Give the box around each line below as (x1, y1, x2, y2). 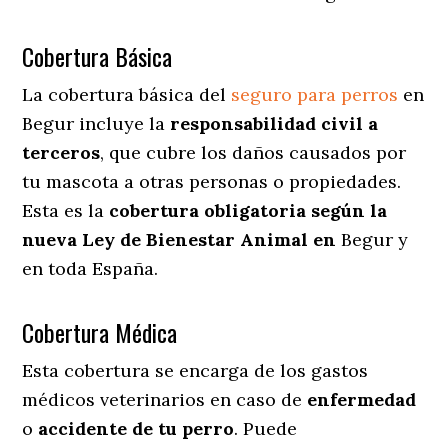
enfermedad (307, 387, 417, 411)
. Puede (234, 416, 298, 440)
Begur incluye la (22, 111, 171, 135)
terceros (22, 140, 101, 164)
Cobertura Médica (22, 313, 178, 350)
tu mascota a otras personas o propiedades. (22, 169, 402, 193)
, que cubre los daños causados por (100, 140, 407, 164)
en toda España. (22, 256, 159, 280)
